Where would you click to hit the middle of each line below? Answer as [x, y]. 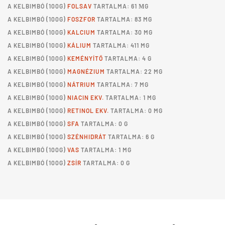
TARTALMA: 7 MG [122, 84]
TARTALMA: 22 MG [134, 71]
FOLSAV [80, 6]
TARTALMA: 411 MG [121, 45]
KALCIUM [81, 32]
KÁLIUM [79, 45]
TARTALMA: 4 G [127, 58]
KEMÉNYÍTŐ [85, 58]
